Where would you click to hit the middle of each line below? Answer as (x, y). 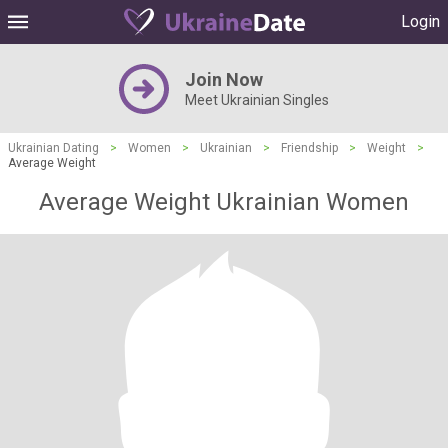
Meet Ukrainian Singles (257, 100)
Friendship (309, 148)
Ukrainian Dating (53, 148)
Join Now (224, 79)
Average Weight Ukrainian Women (224, 202)
